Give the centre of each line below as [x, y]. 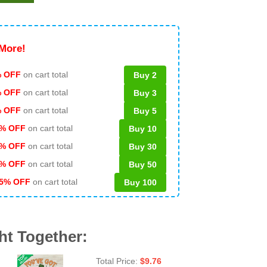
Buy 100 [140, 182]
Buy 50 [143, 164]
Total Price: [118, 261]
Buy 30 [143, 146]
